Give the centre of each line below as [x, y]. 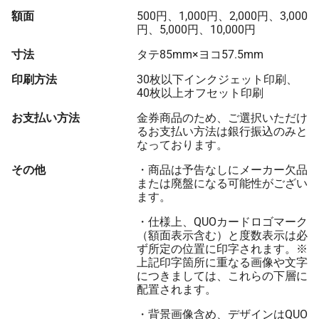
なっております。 [182, 145]
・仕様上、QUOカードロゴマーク [222, 222]
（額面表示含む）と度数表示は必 [222, 236]
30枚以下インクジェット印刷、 [217, 80]
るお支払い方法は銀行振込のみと [222, 132]
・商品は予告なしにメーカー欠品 [222, 170]
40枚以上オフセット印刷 [200, 93]
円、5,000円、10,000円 [196, 30]
